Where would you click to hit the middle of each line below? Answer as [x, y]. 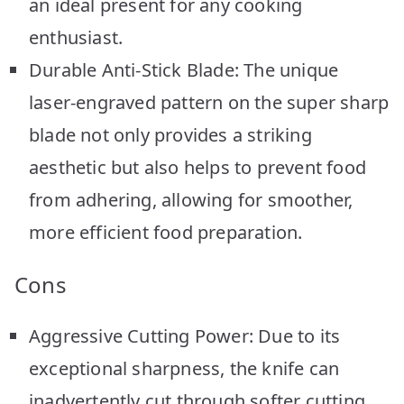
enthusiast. [76, 37]
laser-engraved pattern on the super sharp [209, 102]
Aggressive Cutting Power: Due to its [185, 335]
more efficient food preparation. [166, 232]
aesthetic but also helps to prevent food [198, 167]
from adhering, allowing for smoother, [191, 199]
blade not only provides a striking [170, 134]
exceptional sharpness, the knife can [184, 368]
